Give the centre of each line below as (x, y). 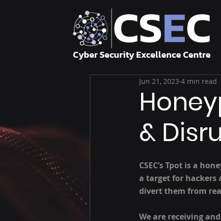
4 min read (199, 81)
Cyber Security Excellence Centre (143, 55)
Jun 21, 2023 (159, 81)
